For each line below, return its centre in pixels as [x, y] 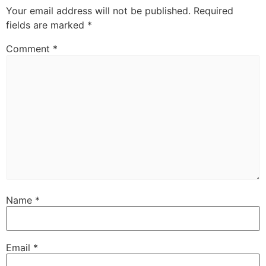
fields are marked [47, 25]
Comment [29, 49]
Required [213, 11]
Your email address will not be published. [98, 11]
